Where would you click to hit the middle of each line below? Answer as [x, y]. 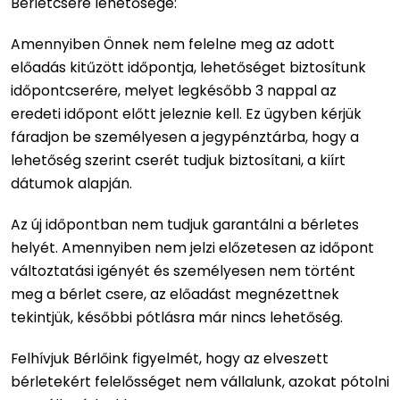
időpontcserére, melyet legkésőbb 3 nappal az [174, 90]
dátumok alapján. [71, 183]
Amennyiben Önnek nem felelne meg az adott [173, 44]
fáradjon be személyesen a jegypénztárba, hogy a [185, 137]
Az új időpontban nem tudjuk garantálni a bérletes [185, 224]
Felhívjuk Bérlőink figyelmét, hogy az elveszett [170, 358]
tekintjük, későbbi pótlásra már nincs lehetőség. [177, 317]
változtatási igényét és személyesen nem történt [183, 271]
